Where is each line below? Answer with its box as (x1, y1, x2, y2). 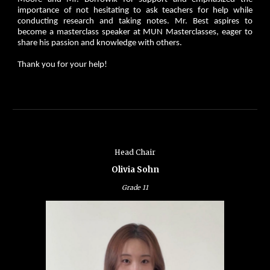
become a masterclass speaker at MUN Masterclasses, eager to (17, 28, 253, 37)
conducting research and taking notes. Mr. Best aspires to (17, 17, 253, 27)
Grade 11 (122, 184, 148, 192)
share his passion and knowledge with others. (17, 39, 184, 48)
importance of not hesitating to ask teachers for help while (17, 6, 253, 16)
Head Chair (115, 148, 155, 157)
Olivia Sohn (111, 165, 159, 175)
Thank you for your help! (17, 60, 108, 70)
